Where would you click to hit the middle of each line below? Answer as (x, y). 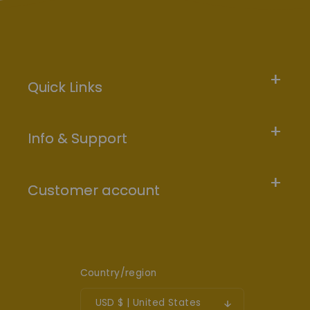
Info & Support (77, 139)
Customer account (94, 190)
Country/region (118, 273)
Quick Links (65, 87)
